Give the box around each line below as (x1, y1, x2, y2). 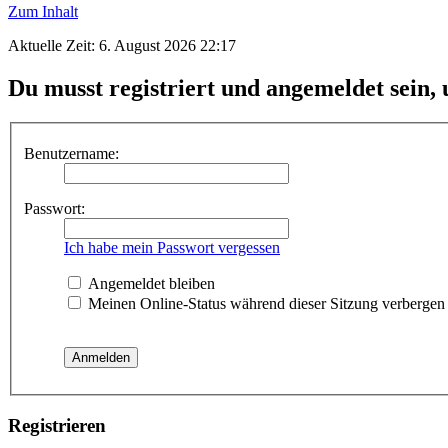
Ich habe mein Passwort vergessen (64, 239, 280, 257)
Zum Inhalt (8, 2, 78, 20)
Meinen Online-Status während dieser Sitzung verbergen (84, 295, 445, 313)
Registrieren (8, 415, 106, 437)
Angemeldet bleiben (84, 275, 215, 293)
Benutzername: (24, 145, 119, 163)
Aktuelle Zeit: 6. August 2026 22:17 (8, 36, 236, 54)
